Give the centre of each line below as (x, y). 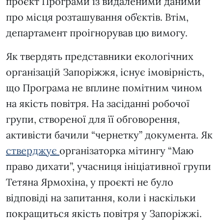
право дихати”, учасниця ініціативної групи (109, 166)
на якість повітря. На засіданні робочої (98, 104)
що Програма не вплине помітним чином (104, 88)
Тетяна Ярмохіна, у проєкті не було (90, 182)
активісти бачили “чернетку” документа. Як (109, 135)
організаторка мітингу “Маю (126, 151)
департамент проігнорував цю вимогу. (97, 33)
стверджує (33, 151)
